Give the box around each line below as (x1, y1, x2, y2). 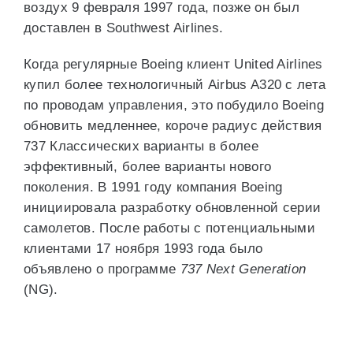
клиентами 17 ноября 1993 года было (24, 241, 263, 256)
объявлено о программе (24, 262, 180, 277)
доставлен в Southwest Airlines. (24, 20, 224, 35)
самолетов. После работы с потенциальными (24, 221, 315, 236)
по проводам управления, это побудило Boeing (24, 98, 324, 113)
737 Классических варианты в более (24, 139, 258, 154)
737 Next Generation (180, 262, 307, 277)
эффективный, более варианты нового (24, 159, 272, 174)
